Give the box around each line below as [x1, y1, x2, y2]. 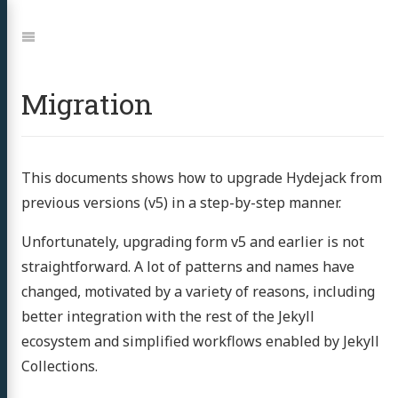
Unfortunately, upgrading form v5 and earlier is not [21, 232, 364, 251]
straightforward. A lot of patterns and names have [21, 257, 354, 276]
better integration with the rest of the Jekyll [21, 306, 314, 326]
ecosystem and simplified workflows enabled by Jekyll [21, 331, 379, 351]
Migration [21, 84, 153, 123]
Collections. [21, 356, 98, 376]
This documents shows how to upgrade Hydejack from [21, 168, 382, 187]
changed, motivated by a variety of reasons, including [21, 282, 375, 301]
